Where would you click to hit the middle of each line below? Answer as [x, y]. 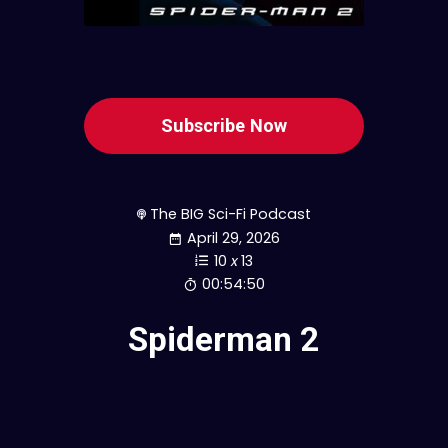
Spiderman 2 [224, 340]
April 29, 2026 [234, 238]
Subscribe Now [223, 125]
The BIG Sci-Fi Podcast [231, 213]
